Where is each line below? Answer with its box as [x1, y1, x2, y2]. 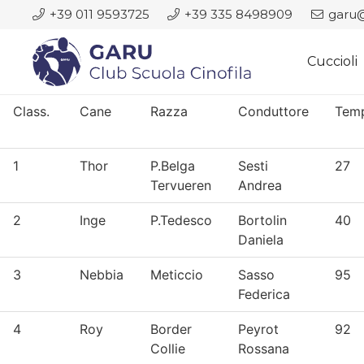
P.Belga [150, 158, 195, 174]
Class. [13, 103, 50, 119]
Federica [238, 286, 290, 302]
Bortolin [238, 212, 287, 228]
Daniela [238, 232, 284, 248]
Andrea [238, 177, 282, 193]
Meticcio [150, 266, 203, 283]
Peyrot [238, 321, 279, 337]
